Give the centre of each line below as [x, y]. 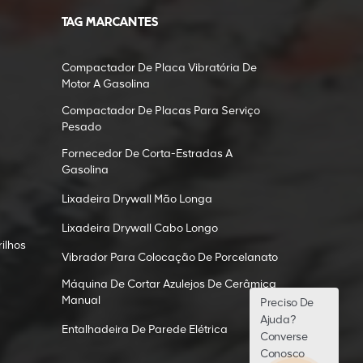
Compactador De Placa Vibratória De [159, 68]
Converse [284, 337]
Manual [81, 301]
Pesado [81, 127]
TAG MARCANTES [110, 23]
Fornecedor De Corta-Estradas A [147, 154]
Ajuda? [278, 320]
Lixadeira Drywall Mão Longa [137, 199]
